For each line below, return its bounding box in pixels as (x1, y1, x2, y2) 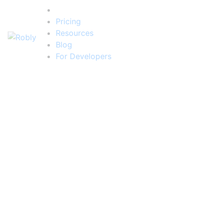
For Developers (56, 51, 111, 61)
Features (56, 5, 89, 15)
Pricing (56, 16, 81, 26)
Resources (56, 28, 93, 38)
